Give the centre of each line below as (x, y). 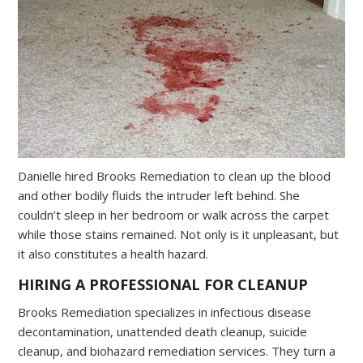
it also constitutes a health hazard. (113, 254)
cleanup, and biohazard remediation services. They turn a (177, 351)
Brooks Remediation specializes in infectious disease (165, 312)
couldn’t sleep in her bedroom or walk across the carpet (174, 215)
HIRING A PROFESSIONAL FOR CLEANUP (163, 285)
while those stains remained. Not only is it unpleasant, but (179, 235)
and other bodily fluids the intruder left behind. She (159, 196)
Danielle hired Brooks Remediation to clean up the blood (175, 176)
